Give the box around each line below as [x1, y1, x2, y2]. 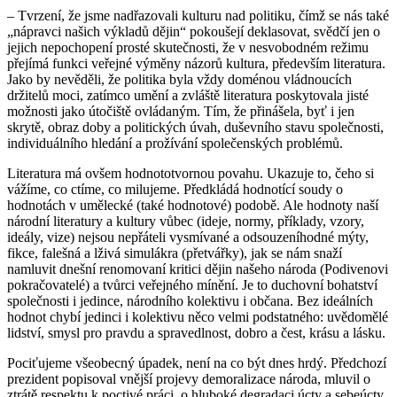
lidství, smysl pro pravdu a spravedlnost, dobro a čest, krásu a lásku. [7, 324, 385, 340]
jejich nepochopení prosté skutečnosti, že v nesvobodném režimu [7, 39, 369, 55]
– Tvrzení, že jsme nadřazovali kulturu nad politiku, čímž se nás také [7, 7, 389, 23]
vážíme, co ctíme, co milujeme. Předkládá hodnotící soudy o [7, 181, 343, 197]
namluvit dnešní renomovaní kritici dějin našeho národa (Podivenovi [7, 261, 388, 276]
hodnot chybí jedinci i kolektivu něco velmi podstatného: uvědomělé [7, 308, 388, 324]
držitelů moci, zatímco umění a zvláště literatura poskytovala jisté [7, 87, 369, 103]
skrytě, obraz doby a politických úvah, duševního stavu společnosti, [7, 119, 384, 135]
